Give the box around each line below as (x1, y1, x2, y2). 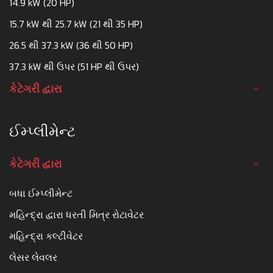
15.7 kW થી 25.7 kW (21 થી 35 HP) (9, 16, 143, 32)
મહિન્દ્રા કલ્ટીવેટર (9, 229, 83, 244)
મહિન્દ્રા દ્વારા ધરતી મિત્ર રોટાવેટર (9, 207, 144, 222)
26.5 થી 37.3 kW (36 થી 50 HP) (9, 38, 133, 53)
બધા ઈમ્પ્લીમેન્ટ (9, 185, 73, 200)
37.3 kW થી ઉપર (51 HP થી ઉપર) (9, 59, 139, 74)
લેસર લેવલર (9, 250, 57, 265)
